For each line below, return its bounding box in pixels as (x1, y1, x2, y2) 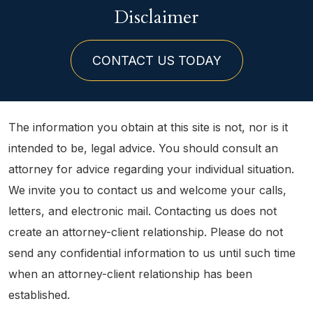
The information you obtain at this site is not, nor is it (8, 120, 288, 134)
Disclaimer (115, 5, 198, 29)
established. (8, 288, 70, 302)
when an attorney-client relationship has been (8, 267, 252, 281)
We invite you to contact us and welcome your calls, (8, 183, 286, 197)
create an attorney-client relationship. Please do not (8, 225, 283, 239)
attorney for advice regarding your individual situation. (8, 162, 294, 176)
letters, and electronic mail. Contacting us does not (8, 204, 277, 218)
